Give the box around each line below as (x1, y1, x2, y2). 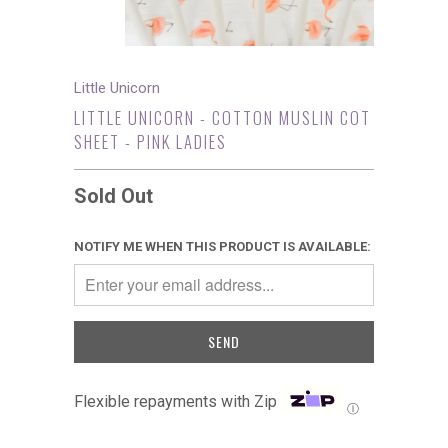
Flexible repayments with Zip (74, 391, 277, 411)
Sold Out (74, 183, 153, 208)
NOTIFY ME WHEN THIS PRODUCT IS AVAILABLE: (74, 238, 371, 254)
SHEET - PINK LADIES (74, 128, 227, 154)
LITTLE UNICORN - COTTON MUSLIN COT (74, 104, 371, 130)
